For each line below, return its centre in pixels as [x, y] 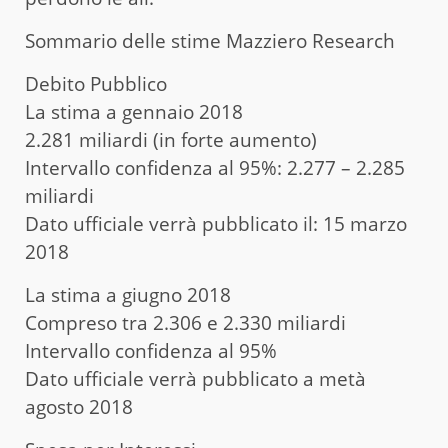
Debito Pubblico [96, 84]
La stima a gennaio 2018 [134, 112]
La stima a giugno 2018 [128, 295]
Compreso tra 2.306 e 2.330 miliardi [185, 323]
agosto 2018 [79, 407]
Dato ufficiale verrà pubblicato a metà [195, 379]
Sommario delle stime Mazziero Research [210, 41]
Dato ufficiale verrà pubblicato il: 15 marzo [216, 224]
